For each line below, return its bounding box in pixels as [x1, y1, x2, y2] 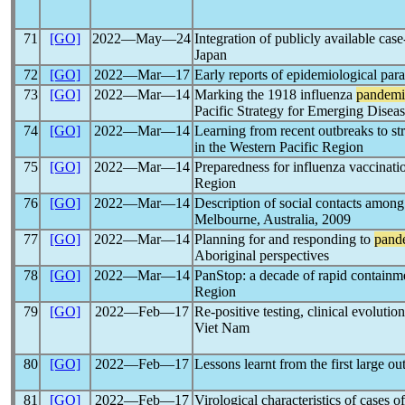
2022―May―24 [92, 31, 191, 46]
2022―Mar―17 [93, 67, 190, 82]
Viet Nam [194, 320, 250, 335]
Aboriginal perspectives [194, 248, 329, 263]
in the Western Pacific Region [194, 139, 363, 155]
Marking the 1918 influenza [194, 87, 356, 102]
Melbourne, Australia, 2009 [194, 212, 351, 227]
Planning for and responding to [194, 231, 374, 247]
